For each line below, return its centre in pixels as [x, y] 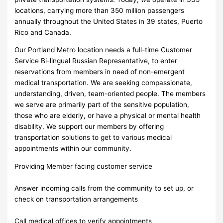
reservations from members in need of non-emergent [100, 72]
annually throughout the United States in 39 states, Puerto [109, 21]
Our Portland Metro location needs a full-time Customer [104, 50]
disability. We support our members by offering [89, 127]
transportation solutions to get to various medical [93, 138]
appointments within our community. [73, 149]
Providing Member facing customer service [84, 166]
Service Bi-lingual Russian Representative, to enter [96, 61]
